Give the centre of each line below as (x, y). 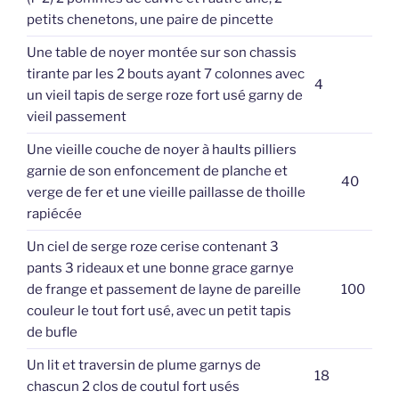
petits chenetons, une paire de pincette (150, 19)
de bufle (52, 332)
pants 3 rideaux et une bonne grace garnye (160, 268)
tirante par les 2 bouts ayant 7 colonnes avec (166, 73)
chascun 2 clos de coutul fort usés (133, 386)
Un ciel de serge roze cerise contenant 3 (153, 246)
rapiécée (54, 213)
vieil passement (77, 116)
